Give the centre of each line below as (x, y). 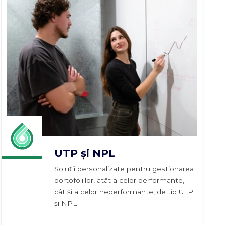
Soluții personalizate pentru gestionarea (124, 168)
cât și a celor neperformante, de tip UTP (124, 192)
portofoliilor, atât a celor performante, (119, 180)
